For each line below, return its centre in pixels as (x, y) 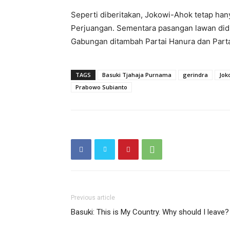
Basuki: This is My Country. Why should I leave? (150, 212)
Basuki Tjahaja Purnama (137, 75)
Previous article (93, 198)
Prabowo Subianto (101, 87)
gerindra (195, 75)
